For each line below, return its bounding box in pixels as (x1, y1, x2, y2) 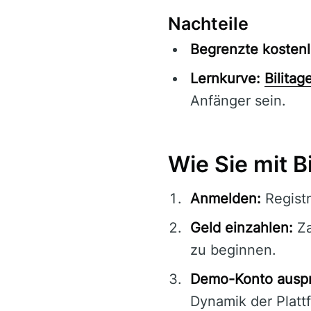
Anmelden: (190, 190, 261, 208)
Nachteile (168, 13, 249, 35)
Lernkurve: (190, 70, 260, 87)
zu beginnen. (190, 242, 276, 259)
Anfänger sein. (190, 92, 286, 110)
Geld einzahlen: (190, 219, 293, 237)
